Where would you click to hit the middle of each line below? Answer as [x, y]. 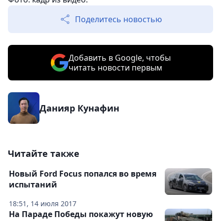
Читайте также [44, 154]
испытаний [33, 185]
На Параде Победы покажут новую [81, 214]
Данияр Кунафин [79, 108]
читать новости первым [115, 68]
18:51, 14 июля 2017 [43, 204]
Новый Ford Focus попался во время [83, 174]
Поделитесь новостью [118, 19]
